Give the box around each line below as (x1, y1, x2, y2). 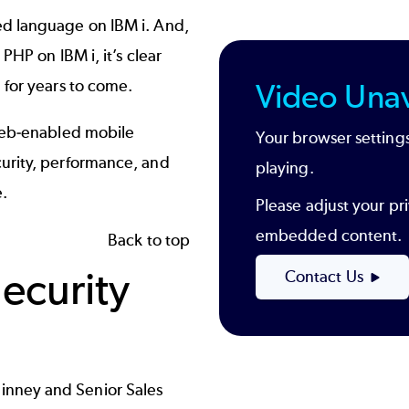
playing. (256, 158, 314, 178)
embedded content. (256, 225, 403, 246)
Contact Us (285, 267, 363, 287)
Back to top (108, 229, 190, 250)
